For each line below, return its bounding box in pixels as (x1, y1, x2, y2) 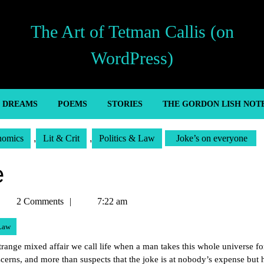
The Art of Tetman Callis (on (30, 21, 234, 41)
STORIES (107, 100, 143, 108)
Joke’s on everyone (174, 133, 247, 143)
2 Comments (14, 196, 64, 206)
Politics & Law (99, 133, 155, 143)
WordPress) (91, 48, 173, 68)
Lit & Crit (43, 133, 80, 143)
